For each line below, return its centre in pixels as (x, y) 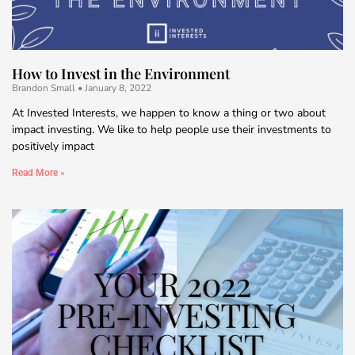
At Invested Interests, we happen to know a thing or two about (169, 113)
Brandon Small (45, 88)
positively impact (53, 146)
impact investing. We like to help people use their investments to (172, 129)
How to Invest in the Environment (121, 73)
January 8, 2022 (117, 88)
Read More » (38, 172)
